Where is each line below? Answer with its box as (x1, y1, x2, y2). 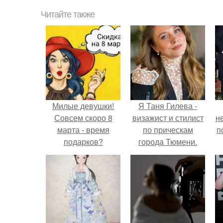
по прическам (142, 124, 193, 135)
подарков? (63, 136, 103, 147)
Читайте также (41, 9, 95, 19)
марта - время (57, 124, 110, 135)
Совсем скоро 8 (54, 112, 112, 123)
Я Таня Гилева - (138, 100, 197, 111)
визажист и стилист (132, 112, 204, 123)
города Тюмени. (138, 136, 197, 147)
